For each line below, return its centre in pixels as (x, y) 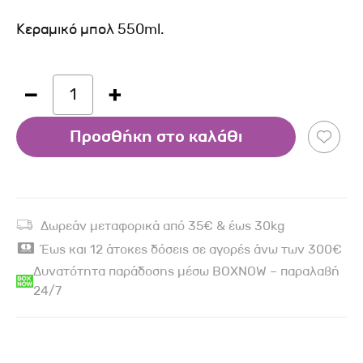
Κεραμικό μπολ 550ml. (90, 29)
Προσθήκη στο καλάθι (156, 137)
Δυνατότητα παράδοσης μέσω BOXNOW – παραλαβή (187, 271)
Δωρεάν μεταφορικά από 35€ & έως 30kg (163, 226)
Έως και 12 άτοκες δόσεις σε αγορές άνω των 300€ (192, 249)
